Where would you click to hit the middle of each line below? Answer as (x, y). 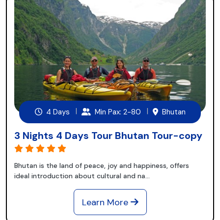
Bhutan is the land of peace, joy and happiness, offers (102, 165)
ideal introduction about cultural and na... (82, 176)
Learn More (106, 202)
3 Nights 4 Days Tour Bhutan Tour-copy (108, 135)
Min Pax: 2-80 (117, 112)
